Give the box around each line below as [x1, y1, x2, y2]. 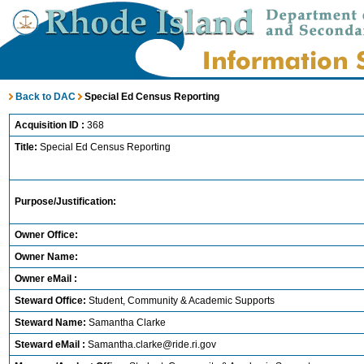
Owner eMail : [15, 273, 77, 284]
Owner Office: [15, 229, 78, 240]
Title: [15, 141, 37, 153]
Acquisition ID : [15, 119, 87, 131]
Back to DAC [13, 91, 76, 102]
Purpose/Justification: [15, 196, 116, 207]
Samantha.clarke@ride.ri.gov [88, 339, 216, 350]
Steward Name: [15, 317, 89, 328]
